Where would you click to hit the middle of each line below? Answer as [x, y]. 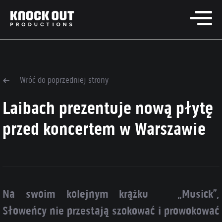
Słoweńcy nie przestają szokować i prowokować [111, 211]
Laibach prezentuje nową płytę [108, 108]
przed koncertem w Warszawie [104, 129]
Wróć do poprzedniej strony [64, 80]
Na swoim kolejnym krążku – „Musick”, [111, 194]
